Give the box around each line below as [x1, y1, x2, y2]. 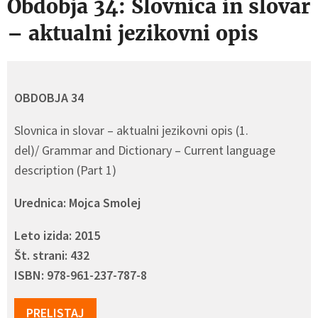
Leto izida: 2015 [14, 227, 100, 243]
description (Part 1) [14, 162, 116, 178]
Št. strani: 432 [14, 247, 89, 263]
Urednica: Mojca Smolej [14, 194, 141, 211]
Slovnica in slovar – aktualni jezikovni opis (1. [14, 122, 248, 138]
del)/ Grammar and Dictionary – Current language [14, 142, 275, 158]
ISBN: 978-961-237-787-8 [14, 267, 147, 283]
